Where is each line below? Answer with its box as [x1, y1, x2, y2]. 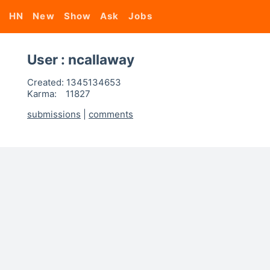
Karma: [27, 88, 57, 99]
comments [89, 108, 133, 120]
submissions [27, 108, 81, 120]
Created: [27, 77, 64, 88]
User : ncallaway [27, 51, 134, 67]
